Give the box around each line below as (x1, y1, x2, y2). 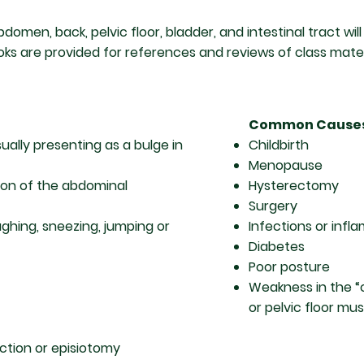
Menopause (249, 156, 323, 175)
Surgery (249, 197, 297, 215)
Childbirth (249, 136, 309, 154)
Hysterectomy (249, 176, 339, 195)
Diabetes (249, 237, 305, 256)
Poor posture (249, 258, 330, 276)
